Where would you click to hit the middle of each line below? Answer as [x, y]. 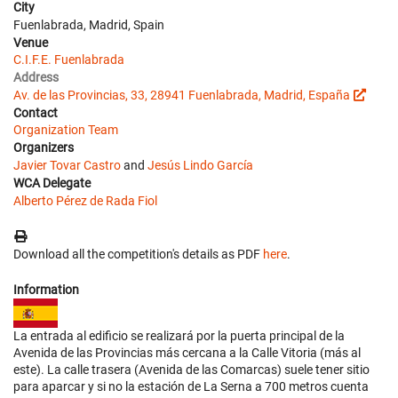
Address [36, 77]
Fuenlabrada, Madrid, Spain [89, 24]
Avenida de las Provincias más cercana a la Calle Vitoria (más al [187, 352]
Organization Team [66, 129]
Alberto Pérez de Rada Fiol [85, 200]
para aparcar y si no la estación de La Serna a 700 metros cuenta [191, 386]
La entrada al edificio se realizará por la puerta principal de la [179, 335]
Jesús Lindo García [200, 165]
